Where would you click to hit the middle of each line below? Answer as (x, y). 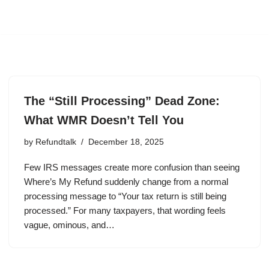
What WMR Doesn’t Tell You (104, 120)
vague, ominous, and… (69, 225)
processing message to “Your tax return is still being (125, 196)
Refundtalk (56, 142)
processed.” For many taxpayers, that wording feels (125, 210)
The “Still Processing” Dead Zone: (122, 101)
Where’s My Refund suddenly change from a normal (126, 181)
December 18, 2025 (126, 142)
